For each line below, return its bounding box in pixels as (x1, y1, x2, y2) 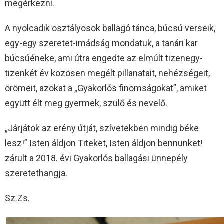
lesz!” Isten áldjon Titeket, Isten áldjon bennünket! (5, 138, 203, 149)
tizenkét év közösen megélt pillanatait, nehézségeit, (5, 68, 210, 79)
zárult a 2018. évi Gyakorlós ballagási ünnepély (5, 153, 188, 164)
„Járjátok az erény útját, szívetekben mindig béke (5, 123, 199, 134)
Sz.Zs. (5, 193, 30, 204)
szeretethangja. (5, 168, 67, 179)
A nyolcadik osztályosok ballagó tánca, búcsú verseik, (5, 23, 215, 34)
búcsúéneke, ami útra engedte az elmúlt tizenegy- (5, 53, 203, 64)
